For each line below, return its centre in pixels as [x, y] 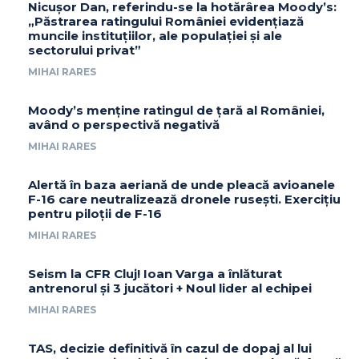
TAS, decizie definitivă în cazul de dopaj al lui [170, 349]
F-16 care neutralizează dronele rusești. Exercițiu [184, 200]
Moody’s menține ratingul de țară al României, [176, 111]
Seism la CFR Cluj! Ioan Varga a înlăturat [155, 274]
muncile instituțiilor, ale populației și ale [155, 36]
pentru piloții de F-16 [95, 214]
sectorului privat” [85, 50]
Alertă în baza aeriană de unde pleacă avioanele [182, 185]
